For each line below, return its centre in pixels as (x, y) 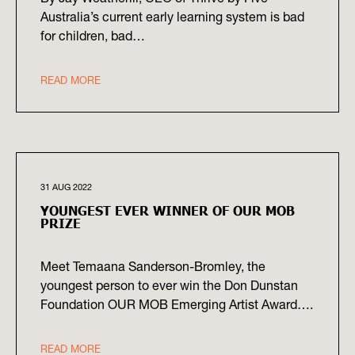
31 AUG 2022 (66, 187)
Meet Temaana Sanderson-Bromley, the (153, 267)
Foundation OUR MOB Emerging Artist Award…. (177, 305)
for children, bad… (93, 36)
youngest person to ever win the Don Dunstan (169, 286)
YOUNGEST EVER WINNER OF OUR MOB (168, 210)
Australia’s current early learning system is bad (172, 17)
